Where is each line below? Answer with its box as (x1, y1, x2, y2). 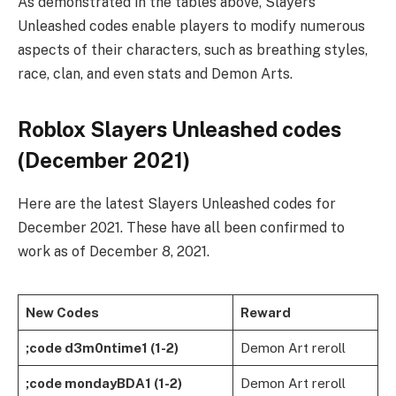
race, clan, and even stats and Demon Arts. (18, 65, 293, 82)
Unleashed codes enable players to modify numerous (18, 17, 365, 34)
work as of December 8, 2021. (18, 242, 209, 260)
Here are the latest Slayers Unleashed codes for (18, 194, 336, 212)
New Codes (25, 304, 99, 320)
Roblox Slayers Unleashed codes (18, 116, 341, 141)
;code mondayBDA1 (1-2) (25, 375, 182, 391)
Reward (240, 304, 291, 320)
